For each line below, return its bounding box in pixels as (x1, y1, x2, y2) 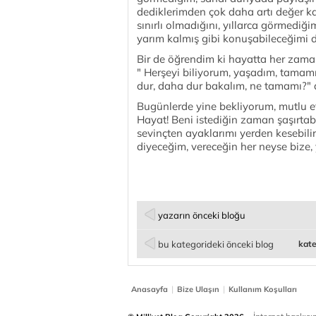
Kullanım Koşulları (229, 284, 297, 294)
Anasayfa (131, 284, 168, 294)
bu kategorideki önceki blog (158, 238, 274, 250)
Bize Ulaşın (177, 284, 219, 294)
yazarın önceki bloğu (158, 209, 245, 221)
